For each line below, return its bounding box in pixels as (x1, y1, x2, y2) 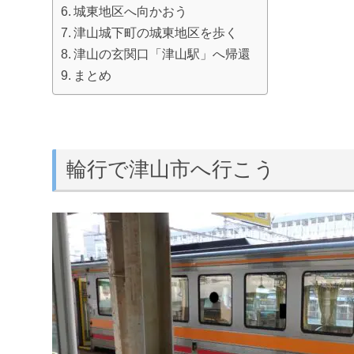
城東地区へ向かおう (73, 4, 188, 19)
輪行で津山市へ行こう (66, 157, 275, 180)
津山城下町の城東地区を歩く (73, 25, 239, 40)
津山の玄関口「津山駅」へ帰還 (73, 47, 251, 62)
